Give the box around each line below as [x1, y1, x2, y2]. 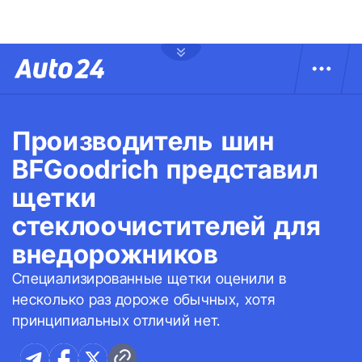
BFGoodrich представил [12, 154, 318, 185]
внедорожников [12, 238, 218, 270]
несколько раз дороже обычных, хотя [12, 291, 276, 308]
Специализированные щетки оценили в [12, 270, 287, 287]
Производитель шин [12, 125, 275, 157]
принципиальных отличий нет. [12, 312, 221, 329]
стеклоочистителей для [12, 210, 322, 242]
